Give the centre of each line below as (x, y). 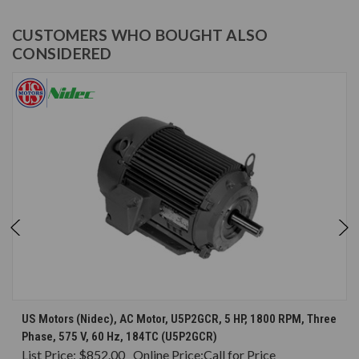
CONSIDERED (62, 54)
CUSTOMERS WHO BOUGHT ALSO (140, 35)
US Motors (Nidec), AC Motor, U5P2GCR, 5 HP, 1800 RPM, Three (179, 319)
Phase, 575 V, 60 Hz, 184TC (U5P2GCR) (119, 337)
